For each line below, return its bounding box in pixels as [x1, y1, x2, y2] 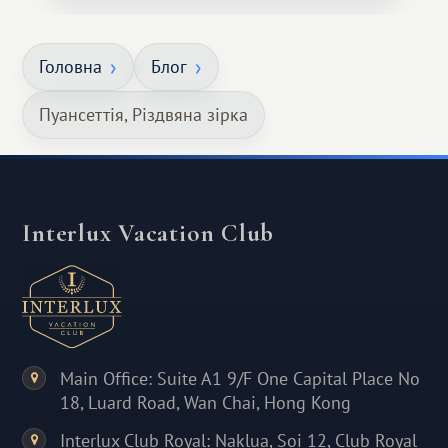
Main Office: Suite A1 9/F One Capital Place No [60, 367, 421, 391]
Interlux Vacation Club [22, 218, 275, 249]
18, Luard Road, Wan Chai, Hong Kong [60, 391, 352, 415]
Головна [39, 55, 103, 79]
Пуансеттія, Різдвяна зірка [39, 103, 249, 127]
